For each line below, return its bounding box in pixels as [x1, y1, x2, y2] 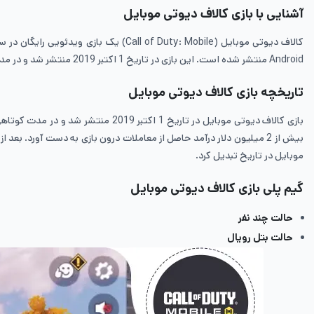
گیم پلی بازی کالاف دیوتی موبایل [130, 179, 303, 198]
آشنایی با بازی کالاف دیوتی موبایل [123, 4, 303, 23]
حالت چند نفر [238, 210, 293, 225]
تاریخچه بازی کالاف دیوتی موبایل [128, 83, 303, 102]
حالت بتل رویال [227, 230, 293, 245]
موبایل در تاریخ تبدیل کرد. [196, 148, 303, 163]
